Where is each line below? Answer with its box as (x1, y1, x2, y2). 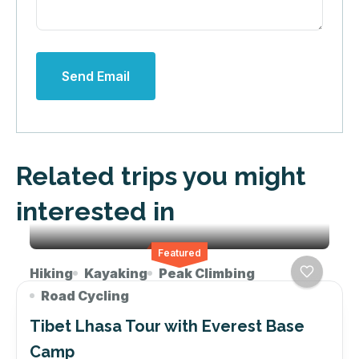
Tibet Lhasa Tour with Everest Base (30, 317, 305, 337)
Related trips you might (16, 161, 306, 192)
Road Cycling (41, 288, 129, 305)
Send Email (62, 68, 130, 85)
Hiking (30, 265, 73, 282)
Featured (158, 247, 201, 260)
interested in (16, 196, 175, 227)
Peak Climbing (159, 265, 255, 282)
